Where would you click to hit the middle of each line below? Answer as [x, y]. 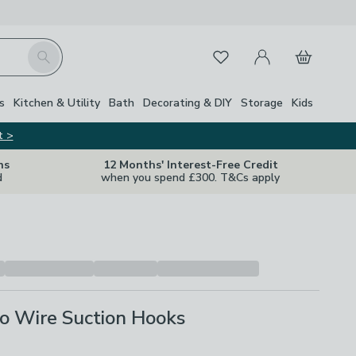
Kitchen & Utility [57, 103]
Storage [262, 103]
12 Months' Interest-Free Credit [190, 165]
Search [45, 50]
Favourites [230, 54]
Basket [305, 48]
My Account [277, 48]
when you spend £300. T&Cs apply [190, 178]
